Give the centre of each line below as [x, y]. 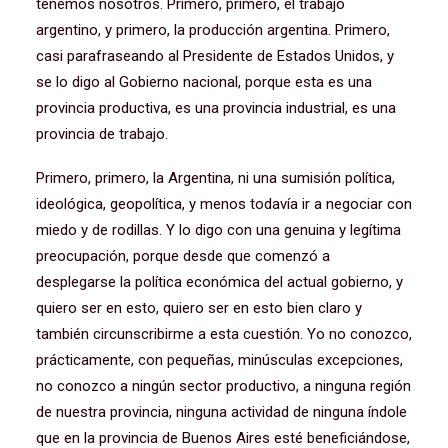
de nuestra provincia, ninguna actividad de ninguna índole [221, 412]
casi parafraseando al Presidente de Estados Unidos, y [215, 56]
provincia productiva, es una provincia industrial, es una [216, 108]
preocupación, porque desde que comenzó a [183, 256]
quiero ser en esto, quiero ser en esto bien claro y [199, 308]
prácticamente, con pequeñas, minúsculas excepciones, [219, 360]
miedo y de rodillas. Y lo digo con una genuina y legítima [218, 230]
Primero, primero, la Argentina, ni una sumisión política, [215, 178]
